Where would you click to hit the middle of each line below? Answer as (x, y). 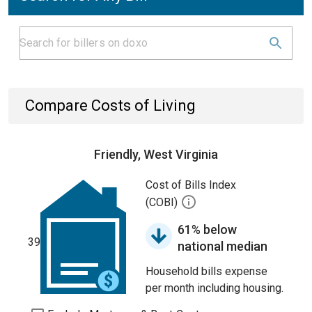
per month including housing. (214, 288)
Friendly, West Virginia (156, 154)
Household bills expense (206, 271)
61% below (207, 229)
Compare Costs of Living (110, 106)
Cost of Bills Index (191, 185)
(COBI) (163, 203)
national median (223, 246)
